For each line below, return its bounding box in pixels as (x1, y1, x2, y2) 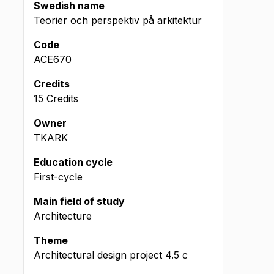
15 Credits (34, 92, 78, 105)
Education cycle (34, 156, 113, 168)
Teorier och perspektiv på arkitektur (34, 14, 202, 26)
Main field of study (34, 195, 125, 207)
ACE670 (34, 53, 72, 65)
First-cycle (34, 171, 83, 183)
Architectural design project (34, 249, 162, 261)
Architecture (34, 210, 92, 222)
